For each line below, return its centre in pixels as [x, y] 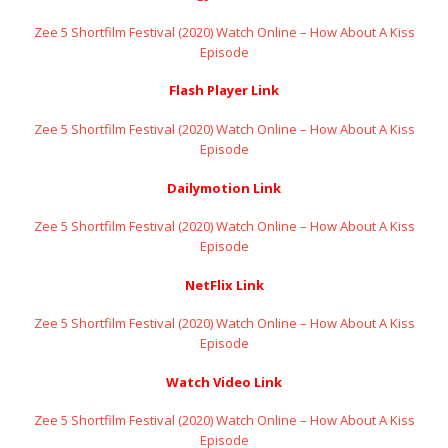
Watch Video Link [224, 381]
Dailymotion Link [224, 187]
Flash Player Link [224, 90]
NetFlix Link [224, 284]
